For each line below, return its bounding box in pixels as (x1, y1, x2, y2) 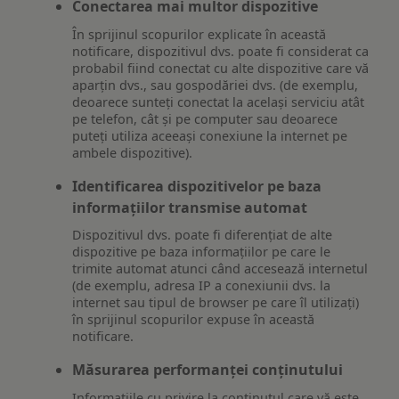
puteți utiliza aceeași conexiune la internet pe (72, 126, 348, 144)
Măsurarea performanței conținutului (72, 360, 344, 380)
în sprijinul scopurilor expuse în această (72, 311, 315, 329)
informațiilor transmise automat (72, 197, 308, 217)
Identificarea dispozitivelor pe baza (72, 175, 322, 196)
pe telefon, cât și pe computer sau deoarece (72, 110, 338, 127)
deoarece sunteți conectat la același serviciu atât (72, 93, 365, 110)
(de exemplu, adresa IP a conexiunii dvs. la (72, 277, 331, 295)
